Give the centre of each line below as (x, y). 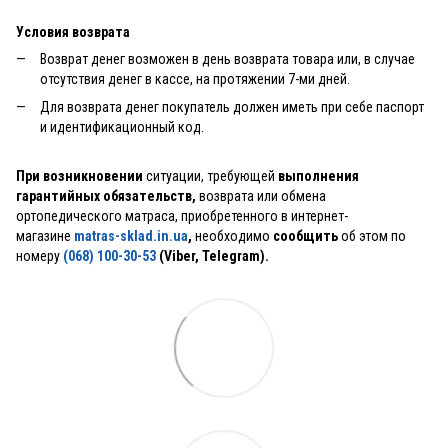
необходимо (234, 235)
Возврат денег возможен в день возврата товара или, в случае (227, 58)
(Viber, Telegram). (212, 255)
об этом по (373, 235)
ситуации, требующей (209, 175)
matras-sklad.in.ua (131, 235)
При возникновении (79, 175)
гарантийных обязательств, (107, 195)
